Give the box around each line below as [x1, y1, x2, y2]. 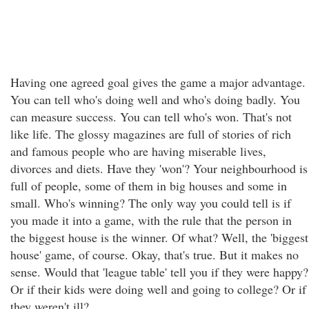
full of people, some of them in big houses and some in [10, 177, 287, 194]
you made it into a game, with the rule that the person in [10, 212, 292, 228]
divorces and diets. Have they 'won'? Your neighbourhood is [10, 160, 308, 177]
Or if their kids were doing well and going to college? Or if [10, 281, 306, 297]
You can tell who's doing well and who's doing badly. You [10, 91, 300, 108]
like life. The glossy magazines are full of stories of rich [10, 126, 291, 142]
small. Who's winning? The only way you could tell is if [10, 195, 291, 211]
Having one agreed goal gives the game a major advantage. [10, 74, 306, 90]
